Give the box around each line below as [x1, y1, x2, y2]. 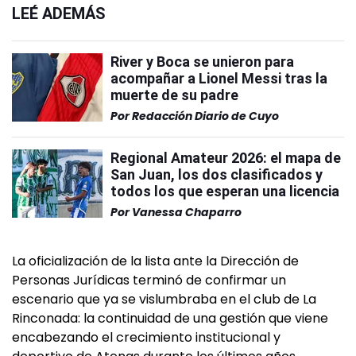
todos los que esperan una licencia [110, 183, 339, 200]
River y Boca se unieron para [110, 53, 294, 71]
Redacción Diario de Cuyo [132, 108, 279, 125]
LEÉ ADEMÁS [12, 4, 106, 24]
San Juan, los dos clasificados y [110, 166, 323, 184]
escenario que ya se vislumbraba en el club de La [12, 290, 316, 309]
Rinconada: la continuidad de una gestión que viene [12, 309, 328, 328]
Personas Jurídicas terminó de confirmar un [12, 271, 286, 290]
